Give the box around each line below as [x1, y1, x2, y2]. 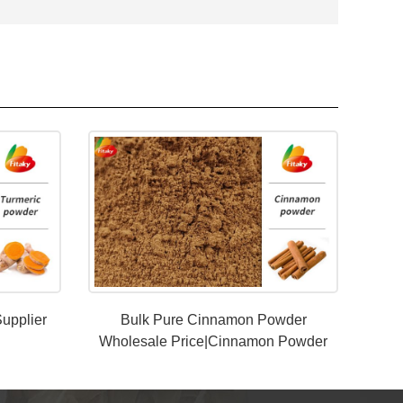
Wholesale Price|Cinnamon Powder [99, 334, 328, 350]
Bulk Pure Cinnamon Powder [120, 312, 307, 328]
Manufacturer [171, 355, 255, 372]
